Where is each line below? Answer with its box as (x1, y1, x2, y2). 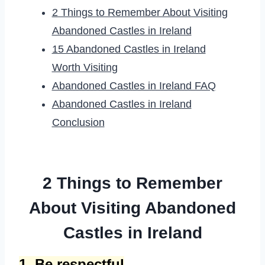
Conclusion (51, 117, 105, 129)
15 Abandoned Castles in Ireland (51, 43, 206, 56)
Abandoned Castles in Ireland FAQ (51, 80, 216, 92)
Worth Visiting (51, 62, 118, 74)
